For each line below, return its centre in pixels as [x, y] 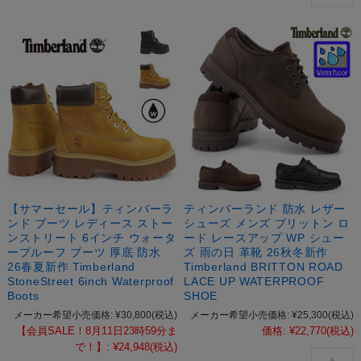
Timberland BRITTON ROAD [263, 266]
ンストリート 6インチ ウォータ [91, 237]
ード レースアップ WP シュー [264, 237]
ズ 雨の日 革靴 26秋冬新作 [256, 252]
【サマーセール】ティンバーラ [90, 208]
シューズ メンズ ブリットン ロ [267, 223]
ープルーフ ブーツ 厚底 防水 [84, 252]
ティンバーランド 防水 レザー [265, 208]
